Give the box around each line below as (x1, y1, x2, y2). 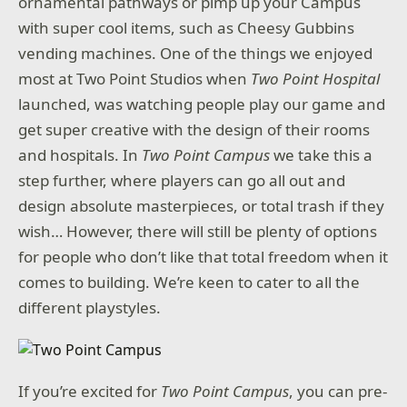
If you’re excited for (18, 380, 162, 402)
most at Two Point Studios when (18, 67, 252, 89)
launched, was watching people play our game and (18, 93, 386, 114)
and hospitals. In (18, 144, 143, 165)
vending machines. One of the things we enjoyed (18, 42, 373, 64)
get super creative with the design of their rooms (18, 118, 371, 140)
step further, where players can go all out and (18, 169, 346, 191)
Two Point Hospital (251, 67, 381, 89)
